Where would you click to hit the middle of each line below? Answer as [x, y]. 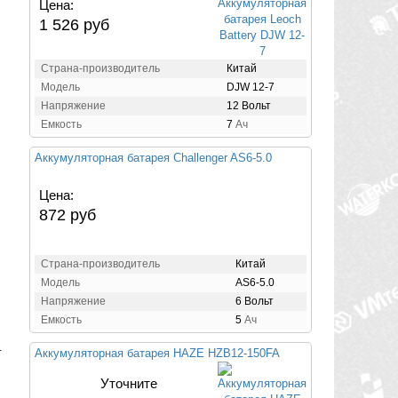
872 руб [68, 215]
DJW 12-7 [251, 87]
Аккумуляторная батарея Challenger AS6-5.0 [153, 157]
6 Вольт [255, 301]
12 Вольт [249, 105]
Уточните [128, 383]
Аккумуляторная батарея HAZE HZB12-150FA [157, 353]
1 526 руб [74, 24]
